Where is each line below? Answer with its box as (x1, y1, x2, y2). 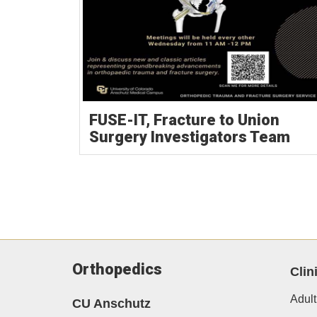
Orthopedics (72, 260, 162, 279)
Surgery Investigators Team (88, 128, 290, 146)
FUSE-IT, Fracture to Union (88, 111, 279, 129)
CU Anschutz (72, 296, 151, 311)
